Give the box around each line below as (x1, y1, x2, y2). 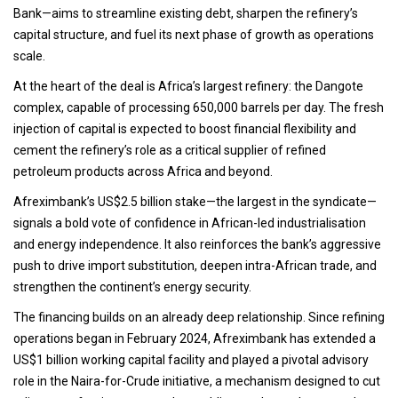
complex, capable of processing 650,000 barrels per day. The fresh (13, 100, 384, 115)
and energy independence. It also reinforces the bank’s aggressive (13, 237, 381, 252)
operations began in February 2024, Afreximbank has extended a (13, 331, 376, 346)
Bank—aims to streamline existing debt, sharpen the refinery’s (13, 6, 358, 21)
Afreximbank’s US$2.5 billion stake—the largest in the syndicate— (13, 195, 377, 210)
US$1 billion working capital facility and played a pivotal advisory (13, 353, 369, 368)
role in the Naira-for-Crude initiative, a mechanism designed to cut (13, 374, 380, 389)
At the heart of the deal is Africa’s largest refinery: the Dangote (13, 79, 363, 94)
